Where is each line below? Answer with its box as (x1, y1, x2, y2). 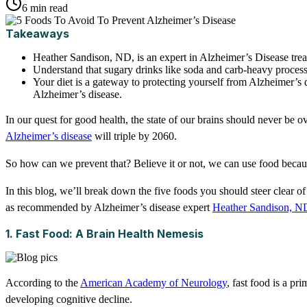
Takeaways (5, 27, 69, 41)
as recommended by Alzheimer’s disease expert (5, 201, 212, 214)
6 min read (22, 2, 68, 14)
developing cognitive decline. (5, 293, 132, 306)
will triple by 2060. (92, 130, 177, 143)
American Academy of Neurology (80, 277, 227, 289)
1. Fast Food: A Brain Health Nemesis (5, 227, 204, 241)
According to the (5, 277, 80, 289)
